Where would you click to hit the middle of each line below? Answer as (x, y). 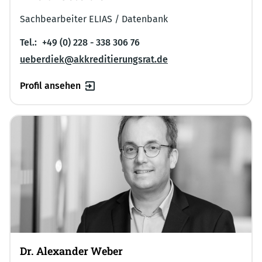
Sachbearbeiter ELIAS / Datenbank (94, 19)
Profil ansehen (50, 85)
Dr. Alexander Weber (71, 251)
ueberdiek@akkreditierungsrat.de (94, 59)
